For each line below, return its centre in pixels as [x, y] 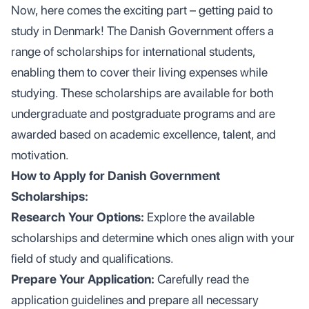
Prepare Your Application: [84, 279]
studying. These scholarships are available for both [142, 93]
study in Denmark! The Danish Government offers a [142, 31]
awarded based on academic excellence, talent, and [143, 134]
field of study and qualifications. [92, 258]
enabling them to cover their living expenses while [139, 72]
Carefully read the [203, 279]
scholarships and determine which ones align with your [153, 238]
